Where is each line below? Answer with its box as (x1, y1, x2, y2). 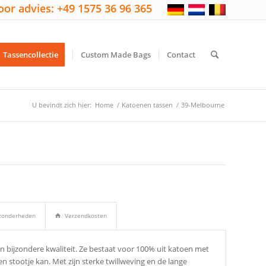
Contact (167, 49, 195, 60)
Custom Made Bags (81, 49, 151, 60)
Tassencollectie (3, 49, 58, 60)
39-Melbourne (181, 100, 224, 109)
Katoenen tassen (122, 100, 173, 109)
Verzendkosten (65, 211, 107, 220)
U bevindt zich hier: (32, 100, 91, 109)
